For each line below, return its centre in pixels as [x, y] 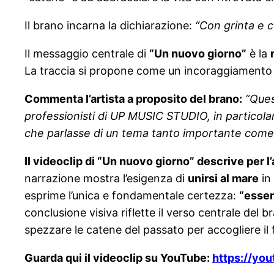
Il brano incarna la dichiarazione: [110, 26]
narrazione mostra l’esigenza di [106, 179]
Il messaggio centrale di [87, 54]
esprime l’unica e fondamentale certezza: [132, 196]
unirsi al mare [223, 179]
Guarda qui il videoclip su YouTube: [118, 258]
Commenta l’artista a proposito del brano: [133, 99]
